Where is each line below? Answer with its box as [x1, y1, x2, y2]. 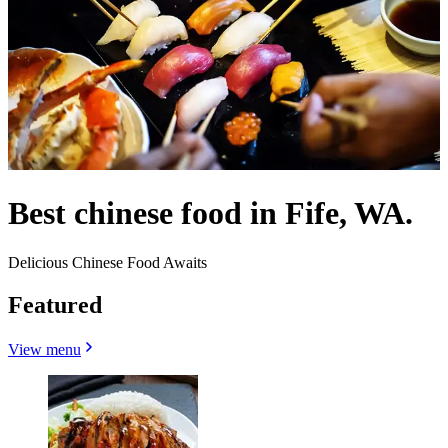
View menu [8, 340, 81, 358]
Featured [8, 291, 102, 318]
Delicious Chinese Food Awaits [8, 253, 207, 271]
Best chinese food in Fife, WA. [8, 195, 413, 232]
